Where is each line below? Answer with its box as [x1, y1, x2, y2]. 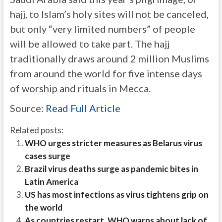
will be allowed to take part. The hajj [9, 38, 169, 50]
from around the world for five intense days [9, 67, 202, 79]
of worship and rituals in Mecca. [9, 82, 151, 94]
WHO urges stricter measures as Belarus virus [24, 138, 202, 148]
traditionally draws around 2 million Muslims [9, 53, 209, 64]
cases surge [24, 151, 70, 161]
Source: [9, 102, 46, 114]
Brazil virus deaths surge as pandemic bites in [24, 164, 198, 174]
